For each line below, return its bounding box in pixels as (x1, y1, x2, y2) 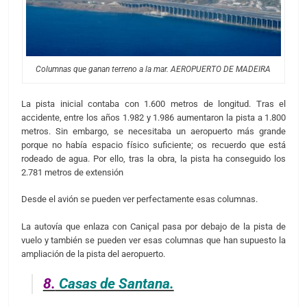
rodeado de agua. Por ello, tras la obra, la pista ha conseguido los (21, 153, 286, 164)
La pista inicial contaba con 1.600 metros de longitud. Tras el (21, 98, 286, 109)
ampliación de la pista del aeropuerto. (21, 248, 165, 259)
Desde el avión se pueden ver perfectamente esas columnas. (21, 194, 258, 205)
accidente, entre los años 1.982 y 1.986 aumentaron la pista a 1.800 (21, 112, 286, 123)
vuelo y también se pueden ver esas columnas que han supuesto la (21, 234, 286, 245)
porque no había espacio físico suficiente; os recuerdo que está (21, 139, 286, 150)
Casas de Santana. (55, 275, 174, 293)
